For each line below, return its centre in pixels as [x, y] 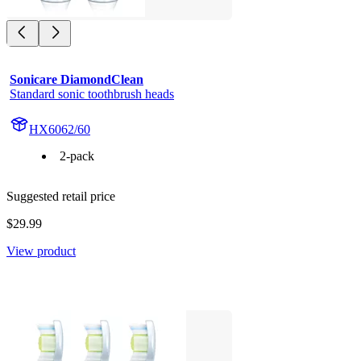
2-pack [77, 156]
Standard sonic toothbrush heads [92, 93]
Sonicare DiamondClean [77, 79]
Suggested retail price [61, 196]
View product [41, 251]
